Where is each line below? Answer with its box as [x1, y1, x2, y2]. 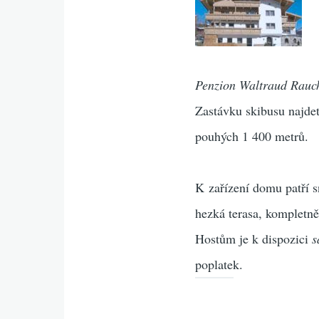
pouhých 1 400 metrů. [195, 127, 309, 145]
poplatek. [195, 255, 244, 273]
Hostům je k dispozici [195, 229, 313, 247]
